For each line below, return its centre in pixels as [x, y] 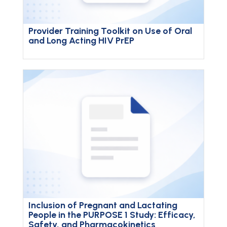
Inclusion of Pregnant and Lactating [103, 205]
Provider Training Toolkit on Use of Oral [110, 31]
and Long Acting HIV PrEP [81, 41]
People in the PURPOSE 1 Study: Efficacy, [112, 215]
